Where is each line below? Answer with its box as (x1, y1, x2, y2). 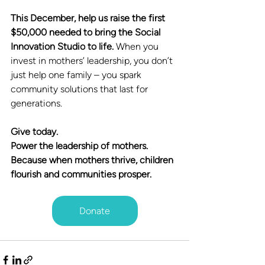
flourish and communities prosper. (11, 168, 151, 180)
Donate (79, 205, 110, 216)
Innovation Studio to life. (11, 40, 116, 52)
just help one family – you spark (11, 69, 143, 80)
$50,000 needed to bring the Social (11, 26, 163, 38)
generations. (11, 97, 62, 109)
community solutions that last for (11, 83, 150, 95)
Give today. (11, 125, 60, 137)
